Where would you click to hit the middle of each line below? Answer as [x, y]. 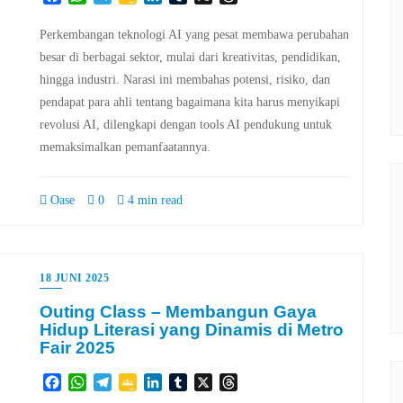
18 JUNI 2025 [74, 278]
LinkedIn [188, 381]
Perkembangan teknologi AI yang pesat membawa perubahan [194, 35]
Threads [260, 381]
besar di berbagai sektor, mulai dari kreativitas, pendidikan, [190, 58]
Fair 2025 [77, 348]
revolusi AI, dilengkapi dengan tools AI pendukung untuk [186, 125]
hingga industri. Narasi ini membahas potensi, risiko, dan [185, 80]
